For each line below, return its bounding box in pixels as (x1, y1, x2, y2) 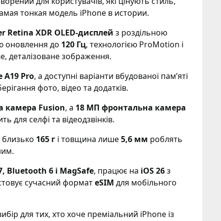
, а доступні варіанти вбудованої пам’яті (34, 71, 188, 81)
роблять (148, 134, 183, 145)
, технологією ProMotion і (86, 39, 184, 50)
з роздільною (113, 27, 167, 38)
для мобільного (114, 177, 177, 188)
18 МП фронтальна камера (75, 102, 186, 113)
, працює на (94, 165, 141, 176)
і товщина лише (55, 134, 121, 145)
